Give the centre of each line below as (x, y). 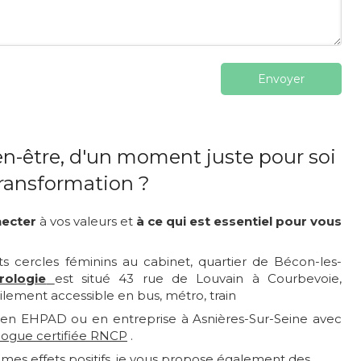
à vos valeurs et (86, 222)
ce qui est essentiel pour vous (245, 222)
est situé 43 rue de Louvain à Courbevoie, (198, 279)
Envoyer (281, 79)
